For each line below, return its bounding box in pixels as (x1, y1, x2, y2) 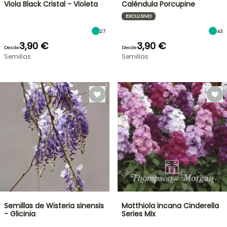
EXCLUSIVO (126, 13, 152, 19)
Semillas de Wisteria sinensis (4, 201, 104, 211)
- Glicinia (4, 209, 35, 219)
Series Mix (122, 209, 156, 219)
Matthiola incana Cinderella (122, 201, 219, 211)
